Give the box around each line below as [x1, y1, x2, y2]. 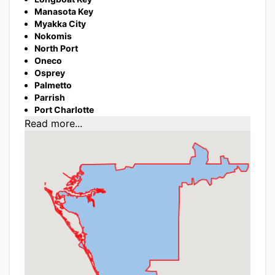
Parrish [34, 91, 65, 103]
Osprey [34, 67, 65, 78]
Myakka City [34, 18, 86, 29]
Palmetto [34, 79, 72, 90]
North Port [34, 42, 78, 53]
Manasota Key [34, 6, 93, 17]
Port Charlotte [34, 104, 94, 115]
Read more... [25, 117, 82, 130]
